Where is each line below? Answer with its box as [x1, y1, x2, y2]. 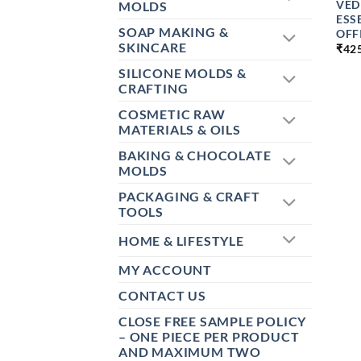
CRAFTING [118, 81, 189, 97]
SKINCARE [118, 39, 187, 56]
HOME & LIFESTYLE [118, 233, 244, 249]
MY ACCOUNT [118, 262, 212, 278]
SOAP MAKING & [118, 24, 229, 40]
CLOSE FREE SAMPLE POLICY [118, 313, 307, 330]
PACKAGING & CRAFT [118, 189, 260, 205]
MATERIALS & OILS [118, 122, 241, 138]
